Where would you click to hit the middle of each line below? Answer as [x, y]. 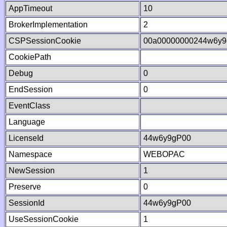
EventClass [29, 106]
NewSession [32, 171]
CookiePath [30, 57]
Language [27, 122]
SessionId [27, 203]
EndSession [31, 89]
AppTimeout [30, 8]
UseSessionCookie [44, 219]
